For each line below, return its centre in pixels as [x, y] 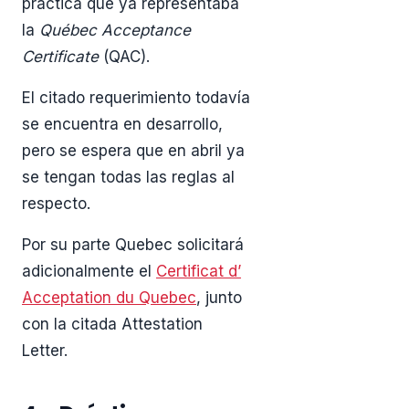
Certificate [60, 57]
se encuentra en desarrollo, [122, 125]
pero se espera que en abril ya [133, 151]
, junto [219, 298]
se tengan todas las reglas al [128, 178]
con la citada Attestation [112, 325]
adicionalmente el [89, 272]
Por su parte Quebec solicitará [133, 245]
